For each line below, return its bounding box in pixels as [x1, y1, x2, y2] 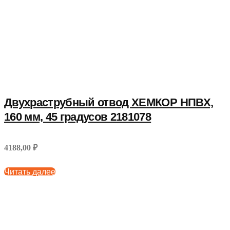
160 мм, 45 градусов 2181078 [4, 110, 151, 123]
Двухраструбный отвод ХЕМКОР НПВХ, [4, 95, 214, 109]
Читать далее [4, 167, 55, 176]
